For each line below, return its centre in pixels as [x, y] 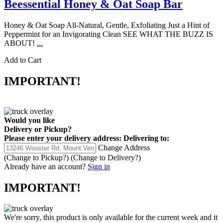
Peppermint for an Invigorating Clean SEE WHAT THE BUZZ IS [109, 34]
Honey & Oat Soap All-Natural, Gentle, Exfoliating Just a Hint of [107, 25]
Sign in [99, 166]
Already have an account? [45, 166]
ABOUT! [20, 43]
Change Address [124, 147]
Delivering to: [146, 138]
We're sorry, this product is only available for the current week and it [111, 218]
